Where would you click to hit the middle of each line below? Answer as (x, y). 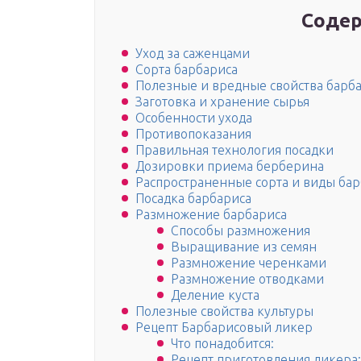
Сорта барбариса (187, 70)
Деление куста (215, 295)
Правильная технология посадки (234, 150)
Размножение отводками (247, 279)
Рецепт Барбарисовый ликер (224, 328)
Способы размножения (241, 231)
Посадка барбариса (193, 199)
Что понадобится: (222, 344)
